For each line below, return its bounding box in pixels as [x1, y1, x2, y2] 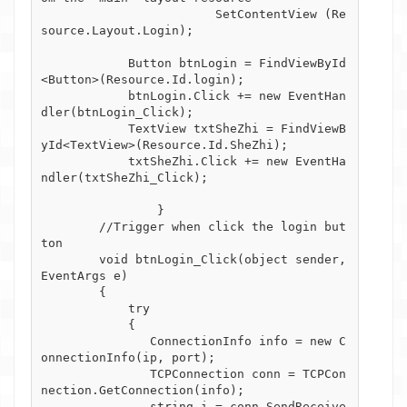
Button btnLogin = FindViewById [41, 55, 128, 70]
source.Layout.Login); [41, 23, 194, 37]
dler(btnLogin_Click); [41, 104, 194, 119]
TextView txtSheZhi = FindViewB [41, 121, 128, 135]
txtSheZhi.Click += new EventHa [41, 154, 128, 168]
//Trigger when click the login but [41, 219, 99, 233]
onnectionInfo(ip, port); [41, 350, 215, 364]
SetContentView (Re [41, 6, 215, 21]
